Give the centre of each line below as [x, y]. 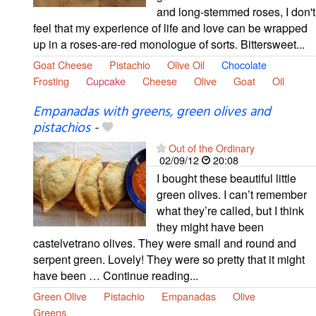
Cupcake [106, 80]
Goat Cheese [63, 64]
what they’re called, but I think [230, 211]
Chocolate [244, 64]
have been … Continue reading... [116, 276]
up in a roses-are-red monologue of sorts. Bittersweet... [169, 44]
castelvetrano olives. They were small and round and [165, 243]
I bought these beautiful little [226, 178]
